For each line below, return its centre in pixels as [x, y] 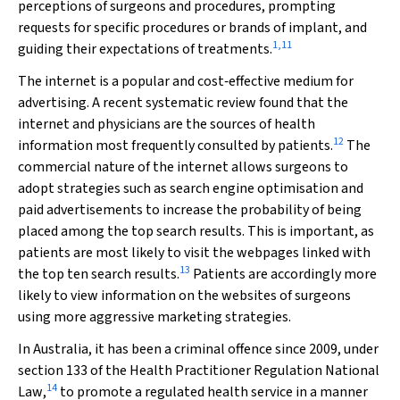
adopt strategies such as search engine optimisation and [191, 188]
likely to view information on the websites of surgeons [184, 296]
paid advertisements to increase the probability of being [190, 210]
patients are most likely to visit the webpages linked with [194, 253]
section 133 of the [74, 371]
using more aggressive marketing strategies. [154, 317]
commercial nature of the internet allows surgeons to [183, 167]
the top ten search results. [99, 274]
